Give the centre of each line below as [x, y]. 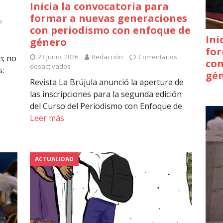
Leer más [47, 118]
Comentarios [158, 57]
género [48, 42]
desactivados [50, 66]
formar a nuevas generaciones [108, 18]
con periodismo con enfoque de [110, 30]
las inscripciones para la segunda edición [106, 94]
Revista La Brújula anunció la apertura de [107, 82]
